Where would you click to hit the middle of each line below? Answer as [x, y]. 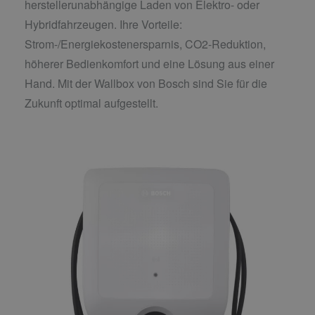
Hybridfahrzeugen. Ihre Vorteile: [103, 24]
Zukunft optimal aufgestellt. [91, 103]
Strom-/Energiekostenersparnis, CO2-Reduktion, [145, 44]
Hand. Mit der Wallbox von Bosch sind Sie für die [146, 83]
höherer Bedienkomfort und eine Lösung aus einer [149, 63]
